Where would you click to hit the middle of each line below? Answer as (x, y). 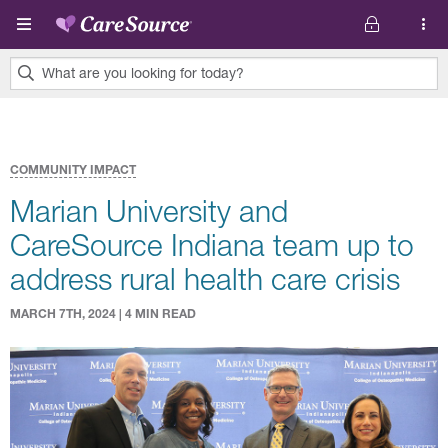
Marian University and (149, 210)
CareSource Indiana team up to (212, 244)
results (34, 125)
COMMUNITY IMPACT (73, 169)
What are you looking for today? (143, 72)
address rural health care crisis (205, 278)
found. (32, 149)
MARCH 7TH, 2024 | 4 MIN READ (103, 313)
